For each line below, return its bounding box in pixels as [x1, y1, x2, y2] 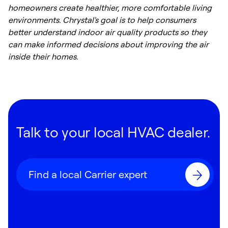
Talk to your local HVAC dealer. [16, 123, 210, 141]
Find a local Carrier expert [28, 168, 147, 181]
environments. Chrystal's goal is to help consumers [8, 15, 196, 25]
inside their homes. [8, 51, 78, 62]
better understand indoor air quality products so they [8, 27, 207, 37]
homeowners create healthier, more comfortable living [8, 3, 212, 13]
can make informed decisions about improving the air [8, 39, 209, 49]
